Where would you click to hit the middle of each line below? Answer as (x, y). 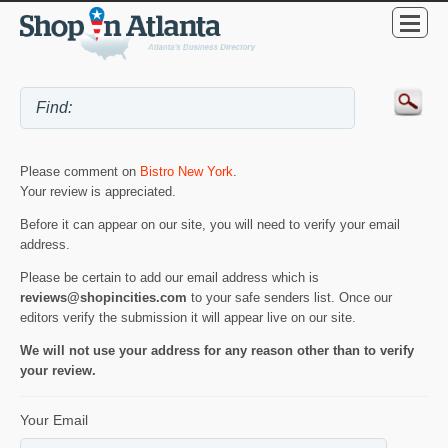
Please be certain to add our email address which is (169, 277)
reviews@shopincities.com (103, 297)
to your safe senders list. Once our (289, 297)
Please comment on (80, 172)
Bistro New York (186, 172)
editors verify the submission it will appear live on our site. (188, 317)
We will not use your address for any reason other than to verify (217, 350)
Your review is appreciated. (98, 192)
